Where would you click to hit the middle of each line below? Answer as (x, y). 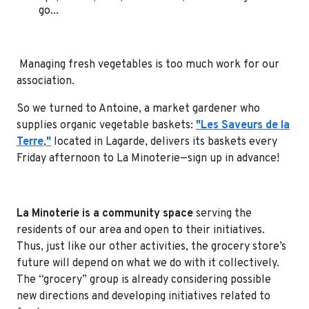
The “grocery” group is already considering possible (144, 280)
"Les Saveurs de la (243, 125)
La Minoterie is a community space (105, 213)
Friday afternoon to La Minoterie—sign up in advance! (148, 158)
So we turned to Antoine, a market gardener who (138, 109)
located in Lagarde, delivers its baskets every (166, 142)
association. (46, 81)
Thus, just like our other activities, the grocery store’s (151, 247)
